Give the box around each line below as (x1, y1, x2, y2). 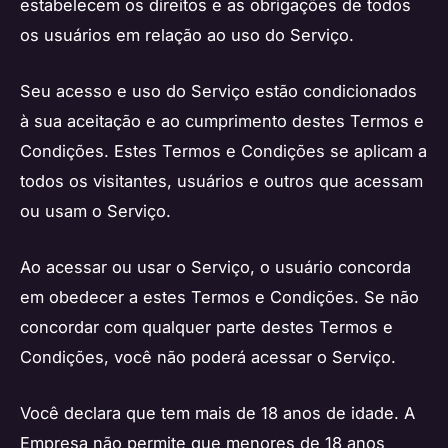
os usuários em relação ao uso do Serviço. (20, 24, 354, 45)
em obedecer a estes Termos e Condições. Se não (20, 287, 419, 308)
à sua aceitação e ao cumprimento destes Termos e (20, 110, 424, 131)
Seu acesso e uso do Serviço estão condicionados (20, 80, 417, 101)
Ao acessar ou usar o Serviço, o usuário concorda (20, 257, 411, 278)
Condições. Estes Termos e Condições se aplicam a (20, 140, 427, 161)
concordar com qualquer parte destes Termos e (20, 317, 393, 338)
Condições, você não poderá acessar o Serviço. (20, 347, 396, 368)
